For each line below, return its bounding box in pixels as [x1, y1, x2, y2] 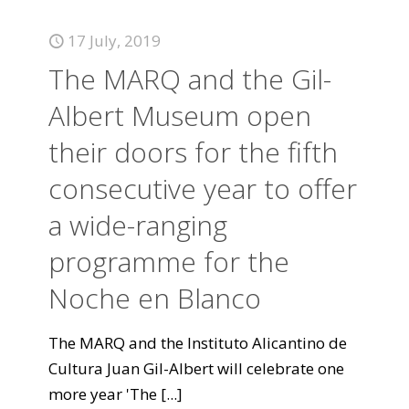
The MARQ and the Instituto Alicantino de [48, 332, 347, 353]
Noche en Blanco [48, 279, 261, 317]
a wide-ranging [48, 206, 227, 244]
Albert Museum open [48, 97, 311, 134]
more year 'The [48, 383, 157, 404]
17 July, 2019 [68, 30, 161, 51]
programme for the [48, 243, 289, 280]
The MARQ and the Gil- [48, 60, 331, 98]
